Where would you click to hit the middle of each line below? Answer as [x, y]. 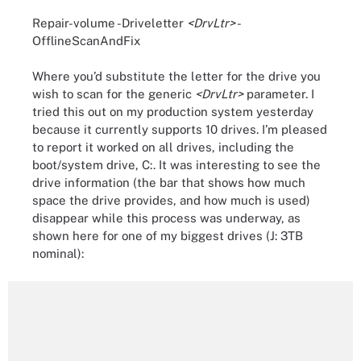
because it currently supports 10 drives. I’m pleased [180, 129]
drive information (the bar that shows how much [169, 183]
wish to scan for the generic [114, 94]
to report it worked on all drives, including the [163, 147]
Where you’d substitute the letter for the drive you [176, 76]
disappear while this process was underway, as [166, 218]
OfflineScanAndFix [86, 40]
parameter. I [280, 94]
